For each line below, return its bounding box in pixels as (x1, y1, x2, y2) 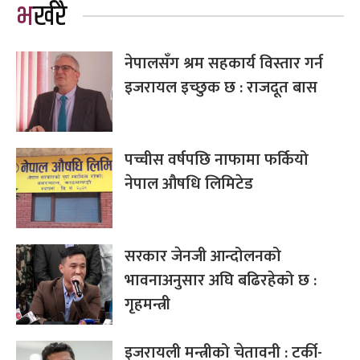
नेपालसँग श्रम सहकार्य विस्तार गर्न (125, 49, 323, 77)
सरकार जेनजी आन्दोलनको (125, 242, 281, 270)
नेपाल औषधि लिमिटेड (125, 170, 253, 198)
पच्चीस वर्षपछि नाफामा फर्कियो (125, 145, 309, 174)
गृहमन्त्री (125, 290, 170, 318)
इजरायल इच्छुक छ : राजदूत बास (125, 73, 317, 101)
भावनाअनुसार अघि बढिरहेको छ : (125, 266, 317, 294)
